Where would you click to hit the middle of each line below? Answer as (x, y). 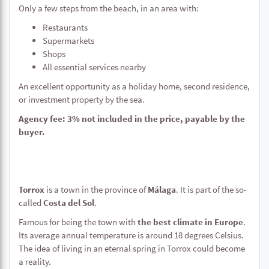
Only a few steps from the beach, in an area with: (109, 8)
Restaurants (65, 27)
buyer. (32, 132)
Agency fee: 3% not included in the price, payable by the (132, 119)
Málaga (162, 189)
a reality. (35, 261)
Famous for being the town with (78, 222)
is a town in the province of (97, 189)
